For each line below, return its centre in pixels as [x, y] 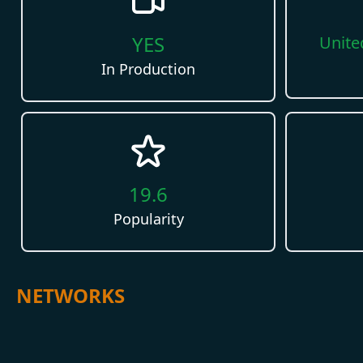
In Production [148, 68]
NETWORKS [70, 295]
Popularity [148, 218]
